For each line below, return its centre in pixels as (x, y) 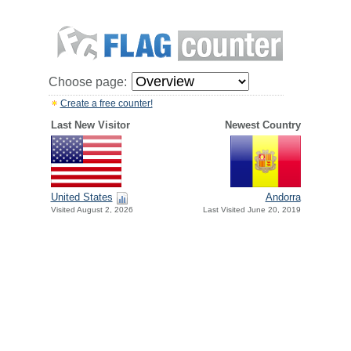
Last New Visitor (90, 125)
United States (81, 197)
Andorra (283, 197)
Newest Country (262, 125)
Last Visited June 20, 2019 (251, 210)
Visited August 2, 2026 (92, 210)
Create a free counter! (106, 103)
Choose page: (87, 82)
